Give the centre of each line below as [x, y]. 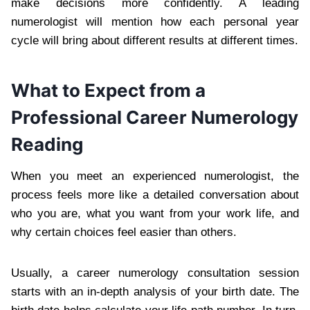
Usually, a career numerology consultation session [155, 273]
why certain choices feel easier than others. [124, 232]
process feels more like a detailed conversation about [155, 194]
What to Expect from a [108, 90]
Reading [47, 144]
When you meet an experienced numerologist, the [155, 176]
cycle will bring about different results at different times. [155, 40]
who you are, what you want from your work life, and [155, 213]
